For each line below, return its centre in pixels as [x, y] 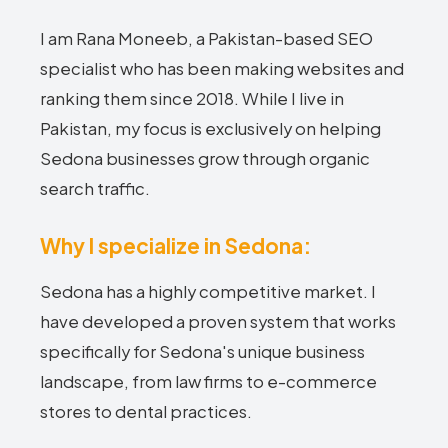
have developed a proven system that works [218, 321]
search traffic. [95, 188]
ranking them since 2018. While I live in [192, 98]
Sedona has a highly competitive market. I [208, 291]
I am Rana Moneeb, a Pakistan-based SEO [206, 38]
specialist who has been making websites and [222, 68]
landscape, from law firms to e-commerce [208, 381]
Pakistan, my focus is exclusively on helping [210, 128]
